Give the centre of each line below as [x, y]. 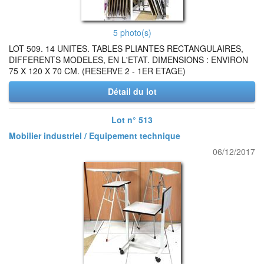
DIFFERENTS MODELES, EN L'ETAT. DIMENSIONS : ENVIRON [128, 60]
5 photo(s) [132, 32]
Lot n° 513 [132, 120]
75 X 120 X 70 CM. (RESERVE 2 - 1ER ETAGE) [97, 71]
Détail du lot [132, 91]
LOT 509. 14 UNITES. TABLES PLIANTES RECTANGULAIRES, [126, 48]
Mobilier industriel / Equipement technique [95, 136]
